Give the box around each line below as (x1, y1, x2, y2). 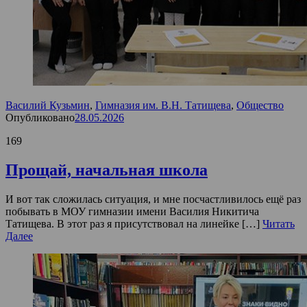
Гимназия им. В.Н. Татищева (95, 99, 231, 111)
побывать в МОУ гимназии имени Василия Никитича (5, 205, 259, 217)
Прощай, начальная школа (5, 160, 208, 179)
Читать (262, 217, 295, 230)
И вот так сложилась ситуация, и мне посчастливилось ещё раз (5, 193, 301, 205)
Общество (236, 99, 284, 111)
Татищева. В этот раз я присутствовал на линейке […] (5, 217, 262, 230)
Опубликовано (5, 111, 75, 123)
